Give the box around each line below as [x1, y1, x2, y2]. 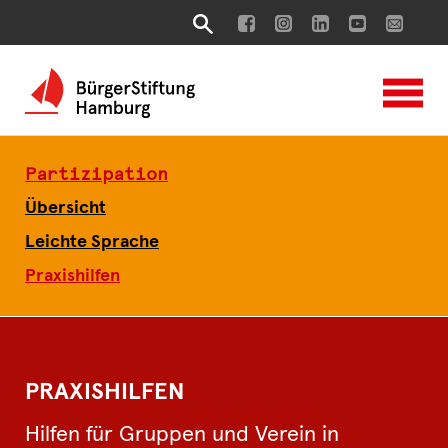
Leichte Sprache [25, 233, 159, 251]
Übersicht [25, 199, 106, 217]
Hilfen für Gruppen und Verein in [25, 424, 339, 446]
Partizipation [25, 166, 168, 184]
